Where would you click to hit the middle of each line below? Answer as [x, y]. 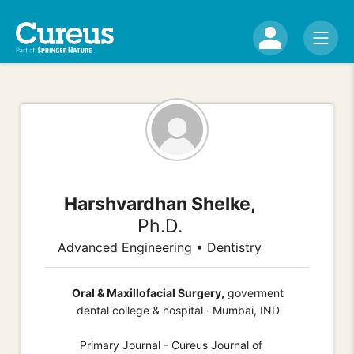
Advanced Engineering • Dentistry [160, 247]
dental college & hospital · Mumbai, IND [178, 310]
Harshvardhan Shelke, [160, 203]
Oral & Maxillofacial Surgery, [148, 292]
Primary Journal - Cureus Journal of [171, 345]
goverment [254, 292]
